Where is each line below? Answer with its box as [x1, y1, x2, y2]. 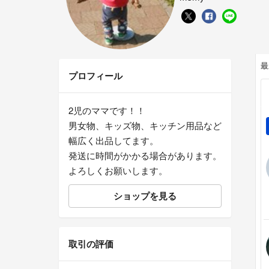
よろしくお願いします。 [68, 164, 168, 177]
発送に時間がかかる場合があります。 [68, 149, 222, 162]
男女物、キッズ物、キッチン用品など [68, 119, 222, 132]
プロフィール [68, 69, 122, 83]
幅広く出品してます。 [68, 134, 159, 147]
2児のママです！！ [68, 104, 145, 117]
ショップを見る [113, 189, 177, 203]
